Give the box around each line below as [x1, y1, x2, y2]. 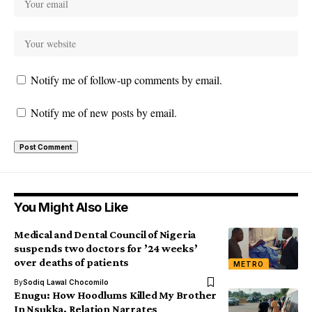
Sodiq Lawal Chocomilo [23, 278, 109, 286]
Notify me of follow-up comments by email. [31, 72, 222, 87]
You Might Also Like [14, 200, 128, 214]
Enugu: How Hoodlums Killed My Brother [14, 289, 217, 301]
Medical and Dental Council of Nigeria [14, 228, 196, 240]
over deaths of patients [14, 256, 130, 268]
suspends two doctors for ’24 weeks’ [14, 242, 198, 254]
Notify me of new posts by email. [31, 105, 177, 120]
